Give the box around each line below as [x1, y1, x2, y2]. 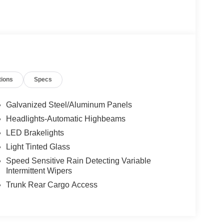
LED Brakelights [5, 128, 64, 137]
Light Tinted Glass [5, 142, 70, 151]
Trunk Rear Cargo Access [5, 180, 97, 189]
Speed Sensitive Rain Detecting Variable [5, 156, 151, 165]
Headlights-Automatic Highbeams [5, 114, 125, 123]
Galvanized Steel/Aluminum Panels [5, 100, 132, 109]
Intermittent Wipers [5, 166, 72, 175]
